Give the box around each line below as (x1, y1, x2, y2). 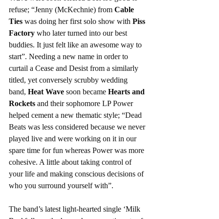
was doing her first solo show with (22, 17, 132, 26)
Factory (9, 29, 35, 38)
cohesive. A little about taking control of (9, 158, 133, 167)
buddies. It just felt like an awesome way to (9, 41, 144, 49)
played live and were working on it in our (9, 134, 138, 143)
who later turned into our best (35, 29, 129, 38)
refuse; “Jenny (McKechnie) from (9, 5, 114, 14)
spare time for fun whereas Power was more (9, 146, 146, 155)
